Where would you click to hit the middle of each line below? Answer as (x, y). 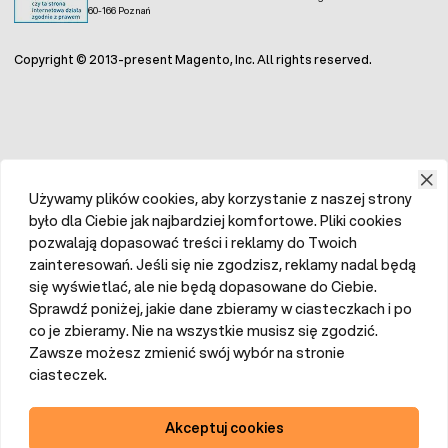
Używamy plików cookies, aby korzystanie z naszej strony (220, 209)
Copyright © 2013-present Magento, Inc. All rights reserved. (193, 70)
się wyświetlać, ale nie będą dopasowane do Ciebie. (203, 297)
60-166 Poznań (119, 20)
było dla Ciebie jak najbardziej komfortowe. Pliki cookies (215, 231)
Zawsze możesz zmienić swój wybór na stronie (187, 363)
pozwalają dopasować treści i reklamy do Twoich (193, 253)
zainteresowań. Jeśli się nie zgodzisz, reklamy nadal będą (222, 275)
